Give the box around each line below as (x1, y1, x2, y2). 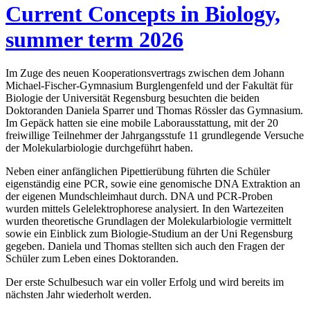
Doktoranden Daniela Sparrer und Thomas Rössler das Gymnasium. (6, 104, 303, 117)
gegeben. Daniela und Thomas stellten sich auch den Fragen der (6, 240, 284, 253)
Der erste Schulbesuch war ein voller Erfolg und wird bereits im (6, 276, 284, 289)
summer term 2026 (6, 26, 183, 52)
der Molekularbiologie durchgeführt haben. (6, 142, 193, 154)
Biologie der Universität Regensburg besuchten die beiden (6, 92, 259, 104)
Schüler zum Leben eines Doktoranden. (6, 253, 179, 265)
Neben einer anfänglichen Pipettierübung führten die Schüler (6, 165, 270, 178)
